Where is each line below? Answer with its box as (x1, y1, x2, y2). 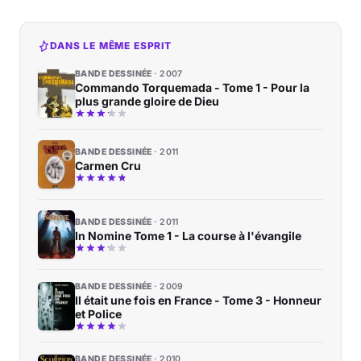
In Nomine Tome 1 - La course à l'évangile (75, 229, 301, 243)
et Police (75, 307, 122, 322)
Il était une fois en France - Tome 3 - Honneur (75, 293, 322, 308)
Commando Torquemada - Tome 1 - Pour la (75, 81, 309, 95)
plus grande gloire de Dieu (75, 94, 219, 109)
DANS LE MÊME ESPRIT (50, 39, 172, 52)
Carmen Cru (75, 159, 141, 173)
